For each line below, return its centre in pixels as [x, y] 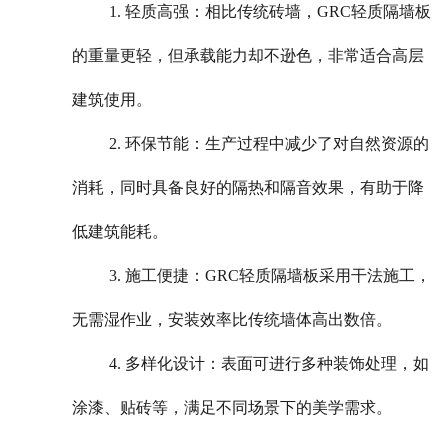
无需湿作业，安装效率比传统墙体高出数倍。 [232, 320]
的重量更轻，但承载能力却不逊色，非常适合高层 [248, 56]
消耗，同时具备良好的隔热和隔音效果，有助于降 [248, 188]
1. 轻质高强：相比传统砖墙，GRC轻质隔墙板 [270, 12]
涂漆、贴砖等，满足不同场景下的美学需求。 [232, 408]
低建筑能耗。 [120, 232]
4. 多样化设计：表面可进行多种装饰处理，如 [269, 364]
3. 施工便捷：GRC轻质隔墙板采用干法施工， [270, 276]
